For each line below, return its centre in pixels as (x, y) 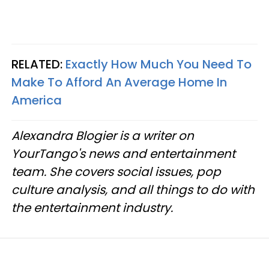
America (37, 100)
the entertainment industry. (92, 207)
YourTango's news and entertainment (123, 153)
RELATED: (38, 64)
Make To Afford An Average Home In (119, 82)
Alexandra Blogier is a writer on (103, 135)
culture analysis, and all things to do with (133, 189)
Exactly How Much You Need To (159, 64)
